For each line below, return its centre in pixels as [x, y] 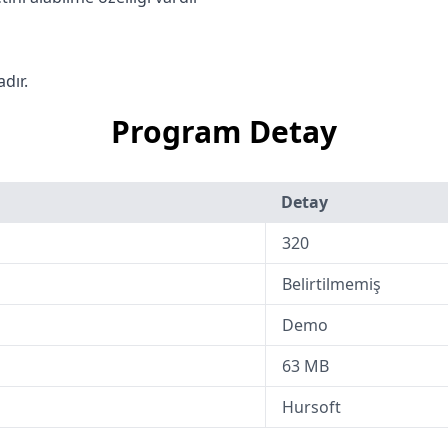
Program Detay [224, 131]
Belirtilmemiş [331, 284]
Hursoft [311, 407]
